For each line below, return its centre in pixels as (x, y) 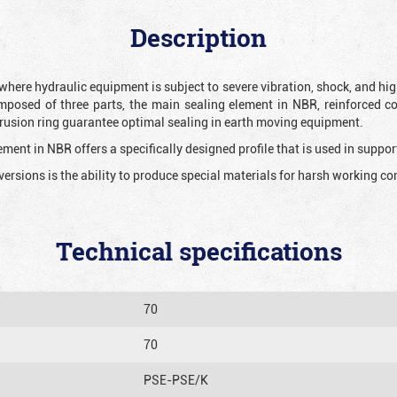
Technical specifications (198, 251)
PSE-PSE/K (176, 379)
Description (198, 38)
